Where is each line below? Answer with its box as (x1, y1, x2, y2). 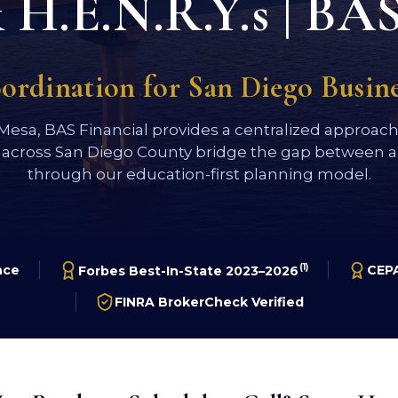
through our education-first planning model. (27, 164, 371, 183)
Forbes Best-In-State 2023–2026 (78, 262, 298, 279)
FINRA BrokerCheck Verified (114, 294, 304, 311)
